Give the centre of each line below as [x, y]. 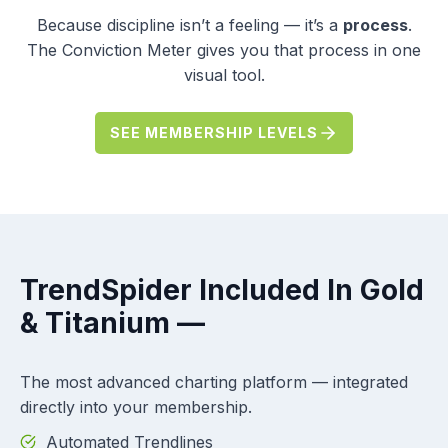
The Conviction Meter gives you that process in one [224, 49]
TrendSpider [106, 289]
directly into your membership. [136, 406]
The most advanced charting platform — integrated [214, 381]
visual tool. [224, 74]
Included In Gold [308, 289]
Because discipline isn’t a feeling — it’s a [189, 24]
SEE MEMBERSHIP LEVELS [214, 132]
